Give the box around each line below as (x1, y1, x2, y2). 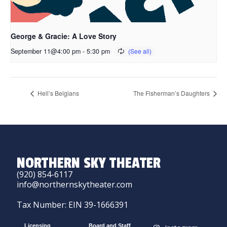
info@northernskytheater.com (17, 178, 133, 190)
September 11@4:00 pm (11, 47, 81, 56)
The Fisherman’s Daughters (133, 89, 211, 98)
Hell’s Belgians (36, 89, 79, 98)
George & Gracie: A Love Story (11, 31, 117, 42)
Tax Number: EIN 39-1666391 (17, 199, 129, 210)
